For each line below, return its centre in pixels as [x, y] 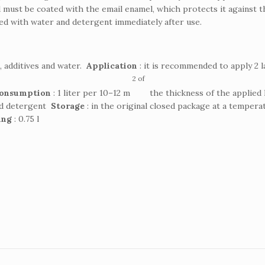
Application [112, 65]
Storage [68, 106]
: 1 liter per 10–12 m [92, 93]
